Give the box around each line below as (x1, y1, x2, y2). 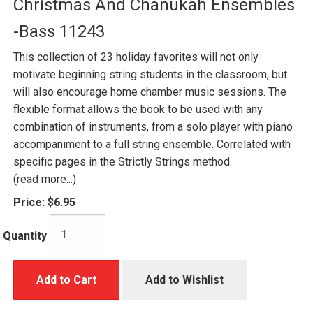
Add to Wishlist (145, 272, 224, 286)
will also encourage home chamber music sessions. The (13, 85, 286, 99)
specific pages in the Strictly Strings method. (13, 154, 232, 168)
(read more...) (13, 172, 76, 186)
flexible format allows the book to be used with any (13, 102, 263, 116)
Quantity (3, 229, 47, 243)
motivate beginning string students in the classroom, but (13, 67, 287, 81)
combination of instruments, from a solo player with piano (13, 119, 293, 133)
